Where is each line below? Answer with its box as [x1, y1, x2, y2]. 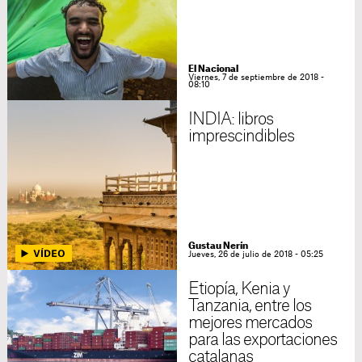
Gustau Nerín [187, 242, 248, 250]
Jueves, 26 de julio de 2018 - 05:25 [187, 250, 323, 259]
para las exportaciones [187, 332, 338, 348]
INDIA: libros [187, 112, 274, 128]
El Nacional [187, 65, 238, 74]
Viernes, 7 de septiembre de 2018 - [187, 74, 324, 82]
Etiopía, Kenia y [187, 281, 290, 297]
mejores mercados [187, 315, 313, 331]
